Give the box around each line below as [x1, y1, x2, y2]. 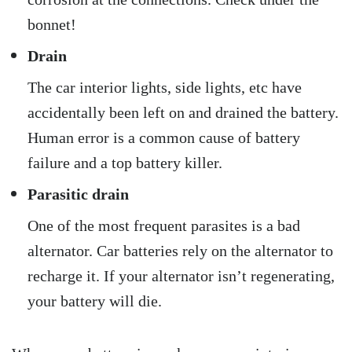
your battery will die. [27, 291, 162, 310]
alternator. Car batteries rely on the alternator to [27, 241, 333, 259]
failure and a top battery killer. [27, 153, 222, 171]
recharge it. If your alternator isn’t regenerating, [27, 266, 335, 284]
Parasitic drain [27, 185, 129, 203]
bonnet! [27, 15, 76, 33]
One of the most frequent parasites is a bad [27, 216, 300, 234]
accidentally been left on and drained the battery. [27, 103, 339, 121]
